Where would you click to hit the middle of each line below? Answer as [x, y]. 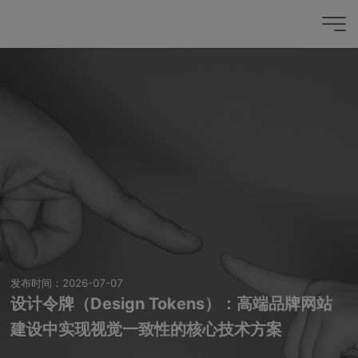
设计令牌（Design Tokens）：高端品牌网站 [172, 304]
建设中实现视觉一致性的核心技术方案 [147, 330]
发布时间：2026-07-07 [67, 283]
